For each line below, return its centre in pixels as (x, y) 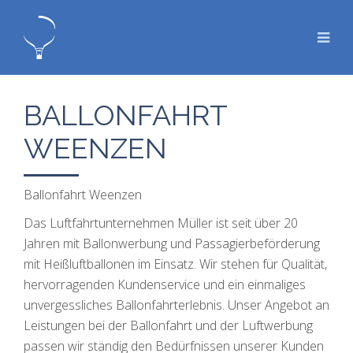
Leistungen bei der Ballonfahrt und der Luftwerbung (168, 325)
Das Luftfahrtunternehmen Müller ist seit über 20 (161, 223)
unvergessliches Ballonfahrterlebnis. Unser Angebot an (176, 305)
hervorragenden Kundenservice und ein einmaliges (165, 284)
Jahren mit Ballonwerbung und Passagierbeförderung (172, 243)
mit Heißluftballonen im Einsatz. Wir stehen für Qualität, (175, 264)
